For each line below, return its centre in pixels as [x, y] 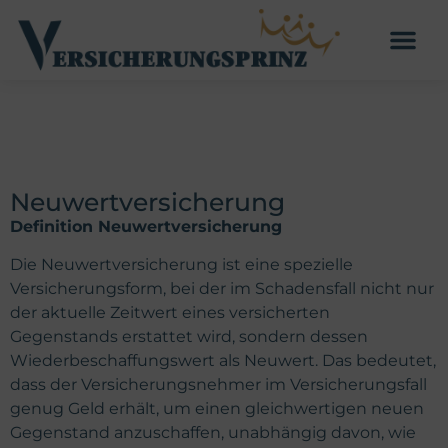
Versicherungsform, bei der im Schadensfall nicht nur [222, 289]
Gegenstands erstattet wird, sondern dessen [189, 337]
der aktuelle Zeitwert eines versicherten [170, 313]
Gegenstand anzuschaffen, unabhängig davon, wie [213, 433]
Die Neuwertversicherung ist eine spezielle [181, 265]
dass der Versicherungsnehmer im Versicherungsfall [218, 385]
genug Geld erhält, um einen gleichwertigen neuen [217, 409]
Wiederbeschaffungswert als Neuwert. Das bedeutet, [223, 361]
